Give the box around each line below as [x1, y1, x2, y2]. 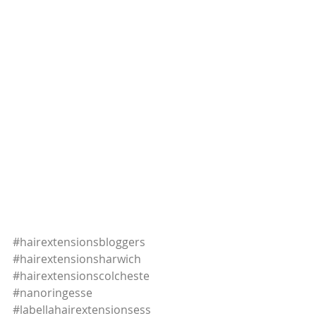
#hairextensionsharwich [13, 251, 141, 267]
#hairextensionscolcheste [13, 268, 150, 284]
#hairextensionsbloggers [13, 234, 145, 250]
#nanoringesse [13, 285, 92, 300]
